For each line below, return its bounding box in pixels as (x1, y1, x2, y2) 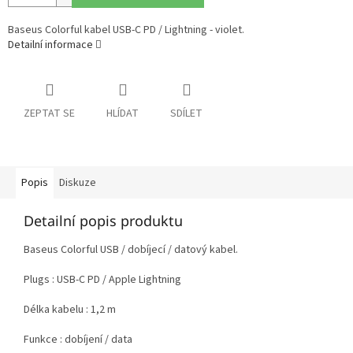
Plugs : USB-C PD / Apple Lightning (24, 272, 181, 288)
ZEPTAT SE (24, 106, 75, 122)
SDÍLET (170, 106, 203, 122)
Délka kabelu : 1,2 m (24, 302, 116, 318)
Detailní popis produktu (24, 211, 183, 231)
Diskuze (59, 175, 96, 191)
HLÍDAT (106, 106, 139, 122)
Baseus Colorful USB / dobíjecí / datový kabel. (24, 242, 238, 258)
